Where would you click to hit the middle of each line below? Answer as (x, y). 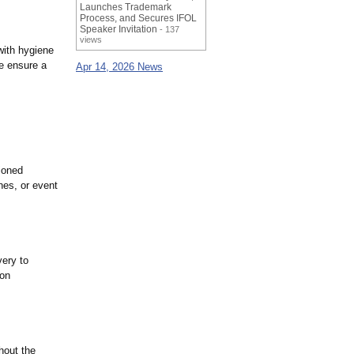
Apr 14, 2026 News (119, 67)
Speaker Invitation (119, 30)
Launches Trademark (126, 8)
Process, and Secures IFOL (138, 19)
